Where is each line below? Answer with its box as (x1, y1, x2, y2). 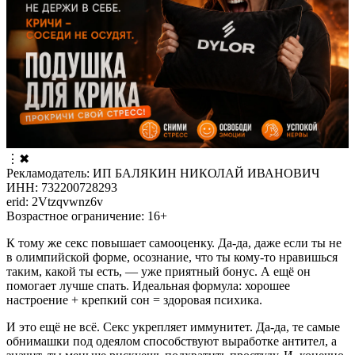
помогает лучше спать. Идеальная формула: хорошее (6, 279, 290, 293)
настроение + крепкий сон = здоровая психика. (6, 293, 262, 307)
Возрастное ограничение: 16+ (6, 209, 167, 223)
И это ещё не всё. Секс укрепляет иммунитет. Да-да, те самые (6, 320, 340, 334)
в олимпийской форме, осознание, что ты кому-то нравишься (6, 250, 338, 265)
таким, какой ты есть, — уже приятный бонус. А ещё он (6, 265, 311, 279)
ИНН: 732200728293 (6, 181, 117, 195)
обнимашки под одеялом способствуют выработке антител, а (6, 334, 337, 349)
